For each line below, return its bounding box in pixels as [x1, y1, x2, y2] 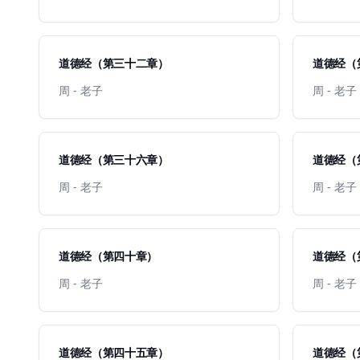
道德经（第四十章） [59, 248, 157, 264]
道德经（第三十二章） [59, 55, 169, 71]
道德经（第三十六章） [59, 152, 169, 167]
